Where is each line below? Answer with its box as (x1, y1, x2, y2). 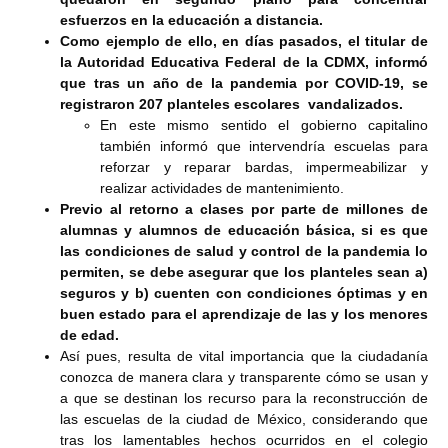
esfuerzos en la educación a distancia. (60, 12, 323, 29)
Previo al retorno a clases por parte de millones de (60, 201, 428, 218)
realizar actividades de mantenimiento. (100, 180, 348, 197)
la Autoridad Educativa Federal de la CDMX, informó (60, 54, 428, 71)
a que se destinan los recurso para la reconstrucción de (60, 390, 428, 407)
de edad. (60, 327, 119, 344)
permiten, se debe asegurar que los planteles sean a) (60, 264, 428, 281)
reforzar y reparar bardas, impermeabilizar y (100, 159, 428, 176)
